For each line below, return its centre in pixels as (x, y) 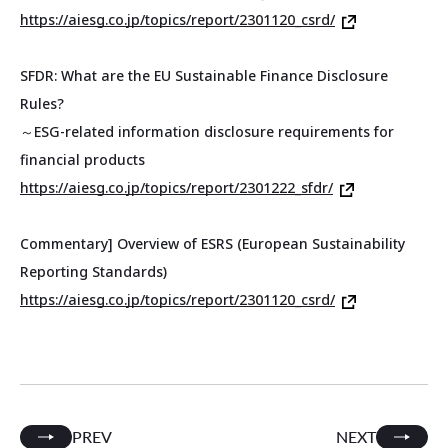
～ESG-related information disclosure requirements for (207, 132)
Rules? (42, 104)
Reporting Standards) (93, 272)
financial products (82, 160)
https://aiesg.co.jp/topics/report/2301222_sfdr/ (176, 188)
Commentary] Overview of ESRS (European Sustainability (212, 244)
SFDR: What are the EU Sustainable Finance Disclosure (204, 76)
